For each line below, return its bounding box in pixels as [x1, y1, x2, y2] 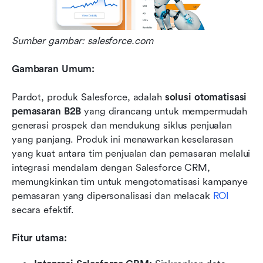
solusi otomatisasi [164, 92, 247, 103]
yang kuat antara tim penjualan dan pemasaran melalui [12, 148, 251, 160]
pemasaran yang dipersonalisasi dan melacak [12, 190, 213, 202]
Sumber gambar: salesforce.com [12, 35, 154, 47]
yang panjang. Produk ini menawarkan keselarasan [12, 134, 233, 146]
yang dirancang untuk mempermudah [81, 106, 248, 117]
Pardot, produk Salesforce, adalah [12, 92, 165, 103]
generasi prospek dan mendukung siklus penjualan [12, 120, 232, 131]
